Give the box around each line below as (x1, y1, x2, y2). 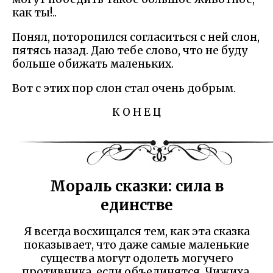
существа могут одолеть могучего (40, 252, 233, 266)
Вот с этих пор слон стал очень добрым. (12, 81, 236, 95)
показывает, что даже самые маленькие (24, 238, 249, 252)
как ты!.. (12, 6, 57, 20)
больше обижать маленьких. (12, 57, 174, 71)
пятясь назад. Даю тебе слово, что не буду (12, 44, 247, 58)
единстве (100, 195, 173, 214)
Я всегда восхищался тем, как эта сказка (23, 225, 250, 239)
